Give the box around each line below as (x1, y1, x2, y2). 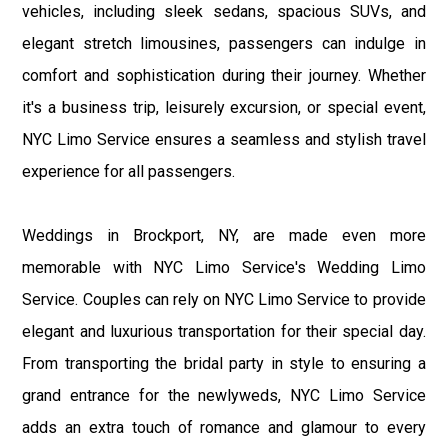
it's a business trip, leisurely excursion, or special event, (22, 98, 426, 118)
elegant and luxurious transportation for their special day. (22, 322, 426, 342)
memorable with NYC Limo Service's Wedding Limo (22, 258, 426, 278)
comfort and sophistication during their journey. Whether (22, 66, 426, 86)
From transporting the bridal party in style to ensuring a (22, 354, 426, 374)
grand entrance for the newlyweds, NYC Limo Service (22, 386, 426, 406)
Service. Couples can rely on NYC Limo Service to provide (22, 290, 426, 310)
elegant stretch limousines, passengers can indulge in (22, 34, 426, 54)
